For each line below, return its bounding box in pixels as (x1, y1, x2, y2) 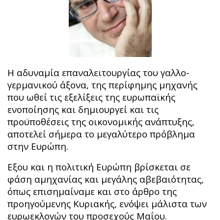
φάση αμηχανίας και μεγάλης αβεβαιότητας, (7, 172, 204, 185)
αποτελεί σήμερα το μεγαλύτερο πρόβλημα (7, 127, 195, 140)
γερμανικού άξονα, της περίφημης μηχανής (7, 78, 197, 91)
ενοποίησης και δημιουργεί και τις (7, 103, 159, 115)
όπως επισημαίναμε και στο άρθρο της (7, 185, 177, 197)
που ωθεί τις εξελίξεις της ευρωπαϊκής (7, 90, 175, 103)
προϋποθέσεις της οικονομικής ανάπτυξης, (7, 115, 194, 128)
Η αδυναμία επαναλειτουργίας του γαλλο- (7, 66, 190, 79)
